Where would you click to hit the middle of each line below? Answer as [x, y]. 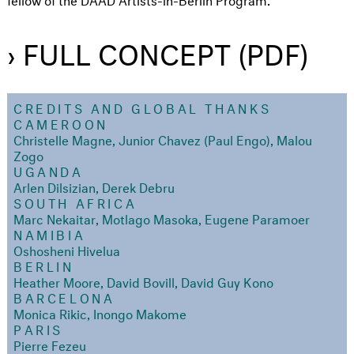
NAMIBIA [50, 234]
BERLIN [44, 265]
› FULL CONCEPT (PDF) [158, 50]
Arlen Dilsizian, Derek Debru [94, 186]
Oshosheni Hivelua [67, 250]
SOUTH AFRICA [75, 202]
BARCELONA [64, 297]
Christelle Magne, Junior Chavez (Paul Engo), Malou [163, 139]
